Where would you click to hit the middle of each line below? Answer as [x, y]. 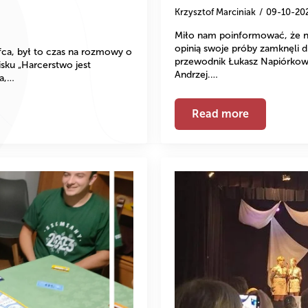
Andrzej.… [196, 74]
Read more [220, 113]
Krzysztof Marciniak [215, 12]
